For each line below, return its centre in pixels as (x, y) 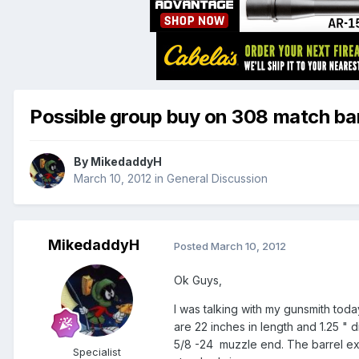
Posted (192, 246)
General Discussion (217, 179)
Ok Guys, (198, 280)
